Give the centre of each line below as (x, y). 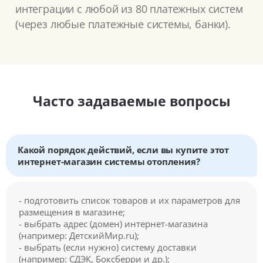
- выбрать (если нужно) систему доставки (108, 247)
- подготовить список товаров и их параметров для (129, 200)
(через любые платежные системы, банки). (123, 24)
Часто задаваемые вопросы (131, 101)
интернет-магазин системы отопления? (109, 161)
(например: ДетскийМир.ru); (79, 235)
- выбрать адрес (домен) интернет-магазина (113, 223)
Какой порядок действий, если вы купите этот (124, 149)
